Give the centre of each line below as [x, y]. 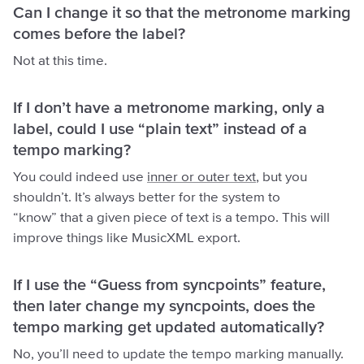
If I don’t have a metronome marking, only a [169, 108]
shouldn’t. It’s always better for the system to [147, 197]
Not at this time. [60, 61]
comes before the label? [99, 34]
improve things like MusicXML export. [127, 238]
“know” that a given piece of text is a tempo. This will [171, 218]
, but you [282, 177]
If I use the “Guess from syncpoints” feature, [169, 285]
